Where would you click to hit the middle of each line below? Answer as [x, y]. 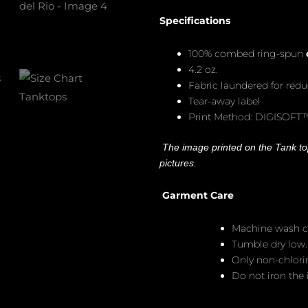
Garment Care [198, 196]
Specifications [195, 21]
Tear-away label [224, 101]
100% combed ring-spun [247, 53]
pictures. [178, 163]
